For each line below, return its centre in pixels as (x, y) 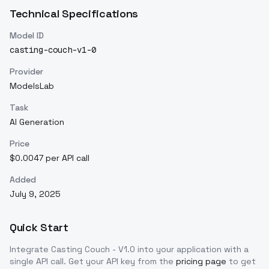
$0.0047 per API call (50, 158)
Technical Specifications (74, 14)
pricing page (201, 261)
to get (242, 261)
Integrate (30, 249)
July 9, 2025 (35, 194)
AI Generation (37, 122)
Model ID (27, 36)
